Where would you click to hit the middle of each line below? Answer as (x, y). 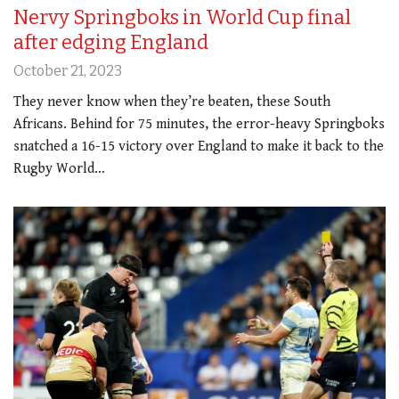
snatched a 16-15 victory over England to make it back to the (199, 147)
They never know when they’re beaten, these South (172, 102)
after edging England (111, 43)
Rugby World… (59, 169)
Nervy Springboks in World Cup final (182, 18)
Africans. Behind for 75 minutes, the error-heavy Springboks (199, 125)
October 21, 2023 (68, 71)
